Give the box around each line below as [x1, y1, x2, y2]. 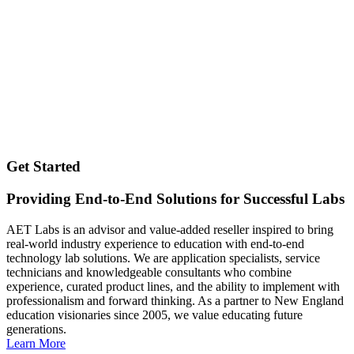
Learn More [6, 336, 66, 350]
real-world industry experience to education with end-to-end [6, 236, 304, 250]
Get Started [6, 158, 81, 175]
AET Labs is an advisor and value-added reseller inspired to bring [6, 222, 333, 236]
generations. [6, 322, 66, 336]
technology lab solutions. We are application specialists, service [6, 250, 320, 265]
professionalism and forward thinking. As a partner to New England [6, 293, 344, 307]
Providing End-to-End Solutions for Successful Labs [6, 190, 345, 207]
